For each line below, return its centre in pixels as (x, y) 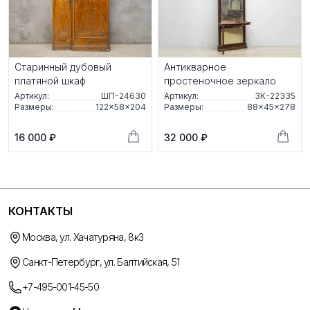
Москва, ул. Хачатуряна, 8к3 (83, 237)
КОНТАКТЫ (40, 211)
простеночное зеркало (220, 80)
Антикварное (195, 66)
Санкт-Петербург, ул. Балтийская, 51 (101, 262)
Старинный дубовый (63, 66)
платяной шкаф (50, 80)
